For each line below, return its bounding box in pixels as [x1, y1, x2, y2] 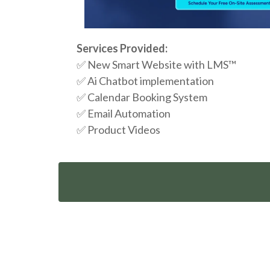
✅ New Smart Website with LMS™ [77, 57, 236, 71]
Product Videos [87, 122, 160, 136]
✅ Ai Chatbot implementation [77, 74, 214, 87]
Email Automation [87, 106, 171, 120]
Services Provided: [77, 41, 168, 55]
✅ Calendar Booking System [77, 90, 207, 104]
